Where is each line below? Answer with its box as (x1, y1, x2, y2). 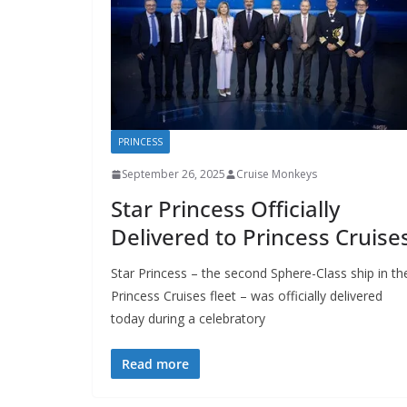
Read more (122, 355, 189, 373)
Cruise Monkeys (236, 166, 317, 183)
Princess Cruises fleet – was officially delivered (111, 287, 382, 305)
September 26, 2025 (122, 166, 225, 183)
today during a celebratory (111, 310, 265, 328)
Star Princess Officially (111, 194, 340, 224)
